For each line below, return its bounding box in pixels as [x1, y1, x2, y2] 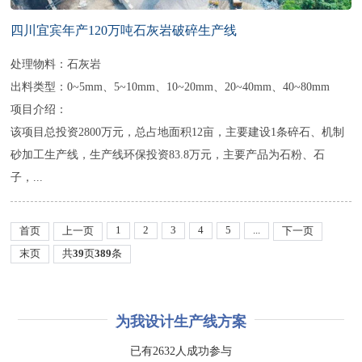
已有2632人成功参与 [130, 344, 232, 357]
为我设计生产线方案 [116, 313, 246, 330]
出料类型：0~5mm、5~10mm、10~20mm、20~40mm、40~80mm [11, 80, 330, 94]
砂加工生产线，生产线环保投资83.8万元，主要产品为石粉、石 [11, 148, 326, 162]
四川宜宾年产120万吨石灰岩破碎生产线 [11, 23, 238, 38]
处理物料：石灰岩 [11, 57, 102, 71]
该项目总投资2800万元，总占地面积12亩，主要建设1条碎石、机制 [11, 125, 345, 139]
